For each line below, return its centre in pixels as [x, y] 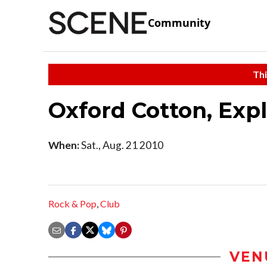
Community [179, 23]
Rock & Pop [72, 204]
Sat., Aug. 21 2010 [121, 145]
